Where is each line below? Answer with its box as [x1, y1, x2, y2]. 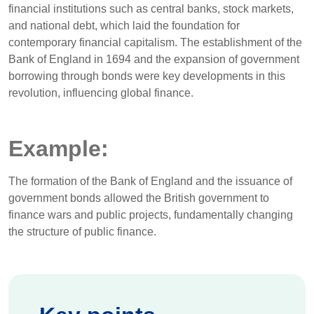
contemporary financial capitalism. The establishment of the [8, 36, 302, 48]
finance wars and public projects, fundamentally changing [8, 209, 293, 221]
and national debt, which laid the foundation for [8, 20, 240, 32]
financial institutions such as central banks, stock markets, [8, 3, 294, 15]
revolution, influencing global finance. [8, 87, 193, 99]
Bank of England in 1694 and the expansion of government [8, 53, 299, 65]
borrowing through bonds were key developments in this [8, 70, 285, 82]
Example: [8, 136, 109, 161]
